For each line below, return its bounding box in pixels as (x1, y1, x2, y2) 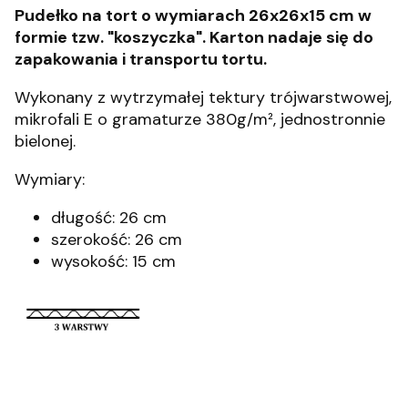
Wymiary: (15, 168, 85, 190)
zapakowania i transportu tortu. (15, 48, 267, 70)
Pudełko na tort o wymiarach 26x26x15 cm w (15, 5, 372, 26)
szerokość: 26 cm (51, 229, 182, 250)
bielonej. (15, 130, 76, 152)
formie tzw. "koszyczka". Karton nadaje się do (15, 26, 373, 48)
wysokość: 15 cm (51, 250, 180, 272)
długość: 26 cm (51, 207, 167, 229)
